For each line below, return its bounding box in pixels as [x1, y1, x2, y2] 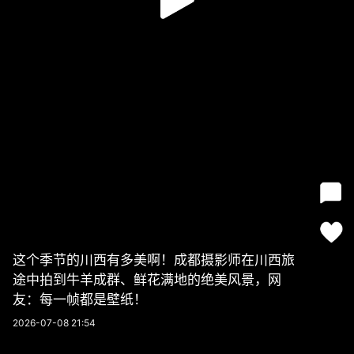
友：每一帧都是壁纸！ [13, 292, 147, 307]
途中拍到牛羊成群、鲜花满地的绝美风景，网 [13, 272, 281, 288]
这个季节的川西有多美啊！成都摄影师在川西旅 [13, 252, 295, 268]
